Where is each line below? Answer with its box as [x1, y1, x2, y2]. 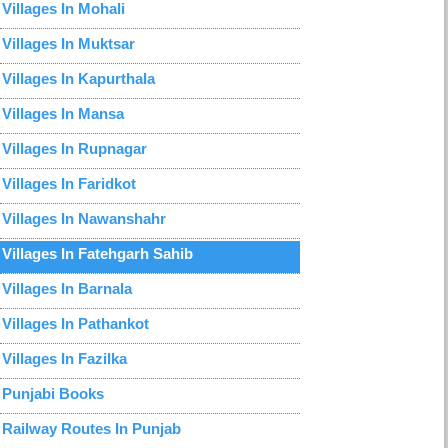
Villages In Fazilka [2, 350, 127, 368]
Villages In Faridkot [2, 175, 136, 193]
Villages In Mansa [2, 105, 124, 123]
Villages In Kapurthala [2, 70, 155, 88]
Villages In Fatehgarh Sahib [2, 245, 193, 263]
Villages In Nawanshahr [2, 210, 166, 228]
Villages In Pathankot [2, 315, 149, 333]
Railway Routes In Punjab [2, 420, 181, 438]
